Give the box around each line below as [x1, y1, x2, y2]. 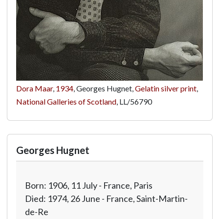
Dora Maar [16, 84, 53, 93]
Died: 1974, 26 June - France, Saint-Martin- [24, 193, 188, 204]
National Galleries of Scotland [16, 97, 116, 106]
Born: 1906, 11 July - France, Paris [24, 180, 153, 191]
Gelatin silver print [134, 84, 197, 93]
